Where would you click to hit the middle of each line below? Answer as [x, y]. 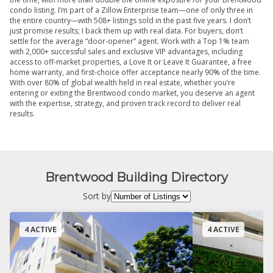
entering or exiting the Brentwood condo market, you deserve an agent [132, 93]
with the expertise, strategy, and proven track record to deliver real [125, 103]
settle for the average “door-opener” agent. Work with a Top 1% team [129, 41]
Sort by [97, 196]
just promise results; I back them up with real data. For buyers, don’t [126, 30]
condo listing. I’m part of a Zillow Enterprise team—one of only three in [131, 10]
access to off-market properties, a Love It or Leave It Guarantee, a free [131, 62]
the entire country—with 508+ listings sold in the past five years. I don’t [130, 20]
